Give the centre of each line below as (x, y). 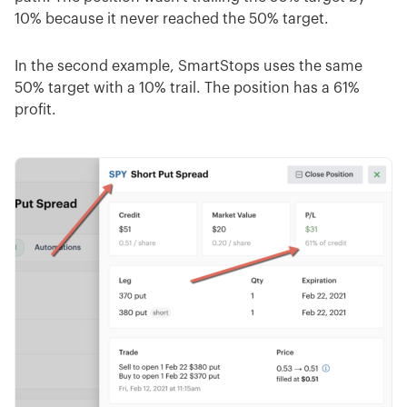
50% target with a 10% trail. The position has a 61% (187, 88)
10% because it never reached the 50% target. (172, 19)
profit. (35, 109)
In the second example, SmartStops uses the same (189, 66)
